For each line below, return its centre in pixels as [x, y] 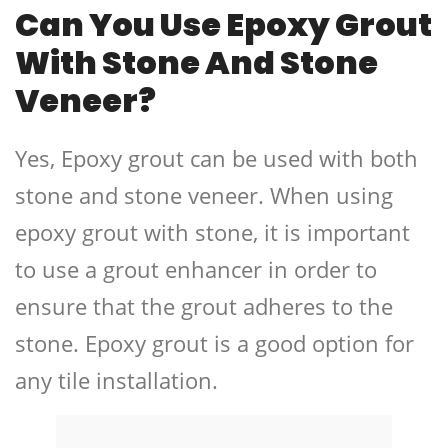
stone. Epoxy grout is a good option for [214, 343]
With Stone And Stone [196, 63]
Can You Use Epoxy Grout [223, 25]
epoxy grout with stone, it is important [212, 232]
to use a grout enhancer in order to [196, 269]
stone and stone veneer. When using [204, 195]
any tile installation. [116, 380]
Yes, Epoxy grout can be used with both [216, 158]
